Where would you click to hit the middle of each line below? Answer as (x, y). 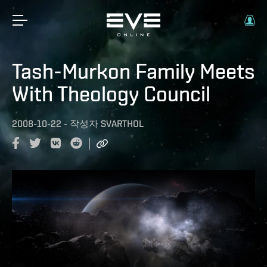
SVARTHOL (122, 124)
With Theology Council (111, 94)
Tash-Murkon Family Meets (133, 71)
